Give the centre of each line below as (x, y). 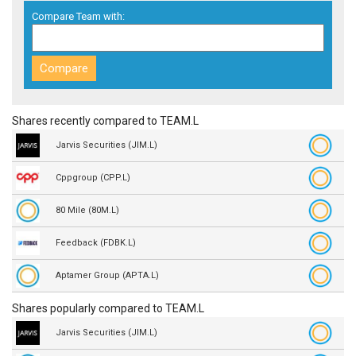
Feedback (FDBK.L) (96, 243)
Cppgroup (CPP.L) (93, 178)
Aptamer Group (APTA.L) (107, 276)
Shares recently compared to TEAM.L (105, 121)
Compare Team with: (78, 17)
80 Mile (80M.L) (87, 211)
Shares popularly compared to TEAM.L (108, 309)
